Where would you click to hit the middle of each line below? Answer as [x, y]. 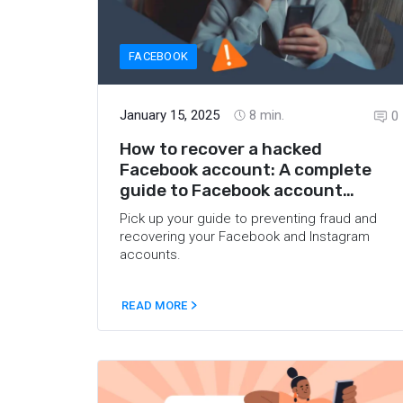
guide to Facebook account [231, 190]
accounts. [150, 254]
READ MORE [156, 305]
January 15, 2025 [170, 115]
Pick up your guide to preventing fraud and [248, 218]
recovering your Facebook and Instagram [245, 236]
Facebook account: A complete [246, 169]
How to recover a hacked [221, 148]
